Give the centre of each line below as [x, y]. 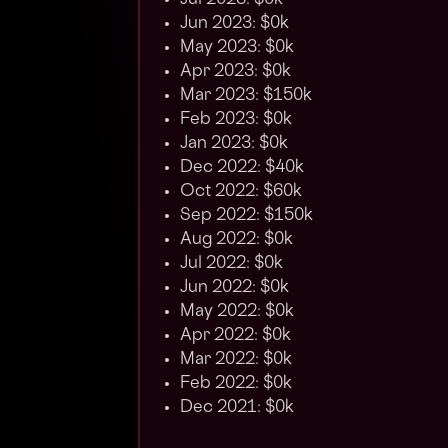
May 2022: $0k [237, 312]
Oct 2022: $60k [241, 192]
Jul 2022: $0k [231, 264]
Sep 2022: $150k [246, 216]
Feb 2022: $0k [236, 384]
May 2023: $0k [237, 48]
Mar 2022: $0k [236, 360]
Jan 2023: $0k [234, 144]
